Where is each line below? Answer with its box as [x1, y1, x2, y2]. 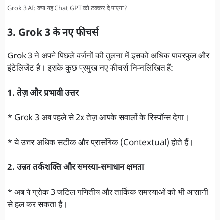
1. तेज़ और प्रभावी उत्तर [7, 88, 79, 99]
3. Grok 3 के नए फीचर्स [7, 27, 99, 40]
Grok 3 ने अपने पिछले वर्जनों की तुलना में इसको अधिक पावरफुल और [7, 51, 209, 62]
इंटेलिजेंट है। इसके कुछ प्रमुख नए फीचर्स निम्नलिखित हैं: [7, 63, 173, 75]
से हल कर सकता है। [7, 199, 68, 211]
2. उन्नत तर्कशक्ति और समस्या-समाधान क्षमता [7, 163, 144, 174]
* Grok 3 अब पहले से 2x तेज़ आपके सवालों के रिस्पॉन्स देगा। [7, 113, 189, 124]
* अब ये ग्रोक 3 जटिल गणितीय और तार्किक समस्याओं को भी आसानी [7, 187, 208, 198]
